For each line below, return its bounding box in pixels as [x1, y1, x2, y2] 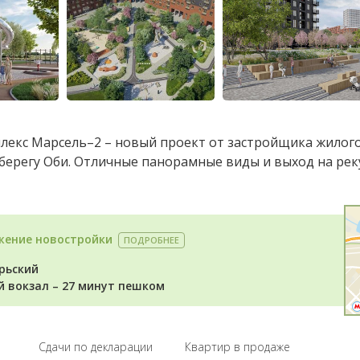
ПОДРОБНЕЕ [124, 234, 179, 246]
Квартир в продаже [185, 339, 290, 354]
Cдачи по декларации [39, 339, 153, 354]
